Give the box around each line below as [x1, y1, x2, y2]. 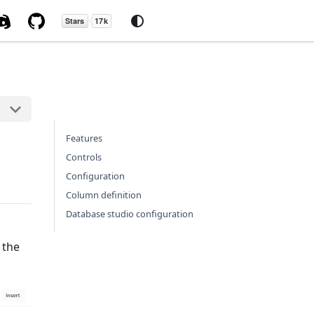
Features [66, 132, 102, 144]
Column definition [66, 189, 142, 201]
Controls [66, 151, 102, 163]
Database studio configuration [66, 207, 193, 220]
